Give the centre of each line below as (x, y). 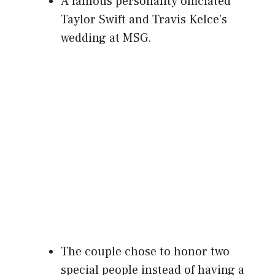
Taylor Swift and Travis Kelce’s (144, 20)
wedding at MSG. (106, 38)
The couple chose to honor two (145, 252)
